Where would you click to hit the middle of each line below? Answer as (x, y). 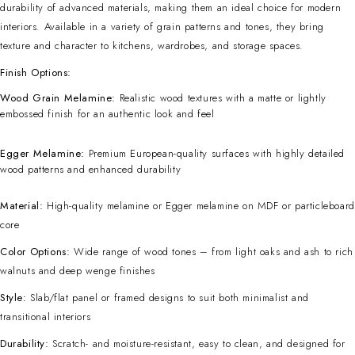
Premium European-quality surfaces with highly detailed (215, 153)
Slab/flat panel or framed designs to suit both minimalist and (168, 297)
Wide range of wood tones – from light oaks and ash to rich (212, 251)
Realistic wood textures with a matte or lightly (221, 97)
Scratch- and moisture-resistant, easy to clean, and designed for (197, 343)
